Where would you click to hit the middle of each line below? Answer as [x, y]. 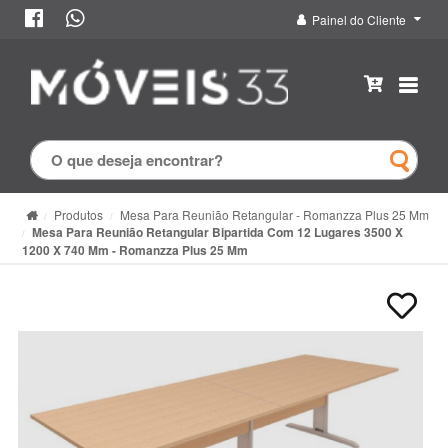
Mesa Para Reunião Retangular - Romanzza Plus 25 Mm [274, 214]
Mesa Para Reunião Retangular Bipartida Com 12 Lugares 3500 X [217, 231]
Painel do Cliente [359, 19]
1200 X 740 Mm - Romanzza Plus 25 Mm [135, 249]
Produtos [78, 214]
